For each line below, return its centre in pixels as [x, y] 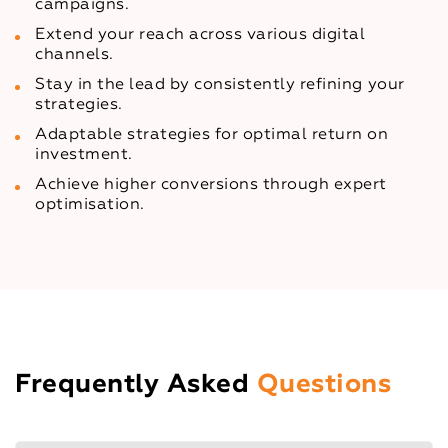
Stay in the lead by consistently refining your [220, 84]
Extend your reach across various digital [200, 34]
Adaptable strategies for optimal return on [212, 134]
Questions [324, 384]
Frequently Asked [136, 384]
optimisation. [90, 204]
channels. [74, 54]
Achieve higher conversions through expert [211, 184]
